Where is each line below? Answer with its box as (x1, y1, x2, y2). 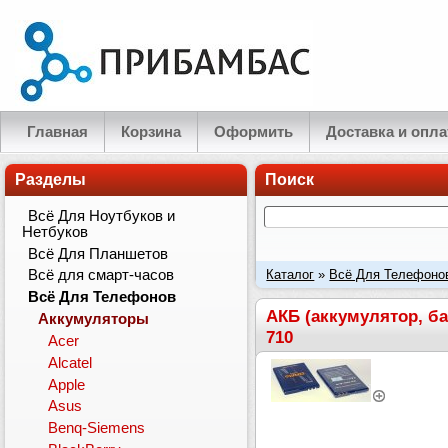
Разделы (15, 171, 86, 188)
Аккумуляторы (38, 311, 150, 328)
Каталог (266, 267, 315, 282)
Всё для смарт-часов (28, 267, 175, 284)
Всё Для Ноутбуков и (28, 207, 176, 224)
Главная (27, 124, 88, 140)
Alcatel (48, 354, 93, 371)
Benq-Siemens (48, 420, 146, 437)
